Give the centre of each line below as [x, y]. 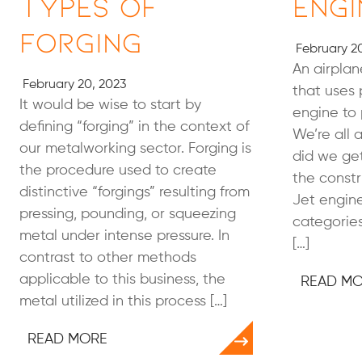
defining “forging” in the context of [135, 127]
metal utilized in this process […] [123, 301]
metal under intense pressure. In [124, 236]
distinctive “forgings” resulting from [135, 192]
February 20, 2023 [73, 85]
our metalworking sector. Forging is [135, 149]
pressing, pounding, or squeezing [128, 214]
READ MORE [67, 339]
